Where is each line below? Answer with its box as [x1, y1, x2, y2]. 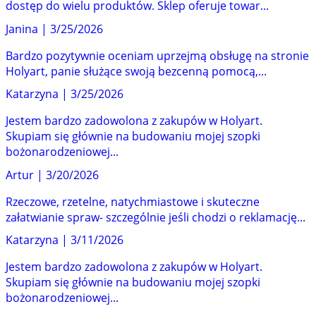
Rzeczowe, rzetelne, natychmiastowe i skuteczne [6, 193, 260, 209]
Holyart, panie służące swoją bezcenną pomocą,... [6, 63, 267, 79]
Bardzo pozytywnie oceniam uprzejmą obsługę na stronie [6, 47, 309, 63]
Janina [6, 20, 38, 37]
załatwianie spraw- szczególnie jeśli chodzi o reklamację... [6, 209, 305, 225]
